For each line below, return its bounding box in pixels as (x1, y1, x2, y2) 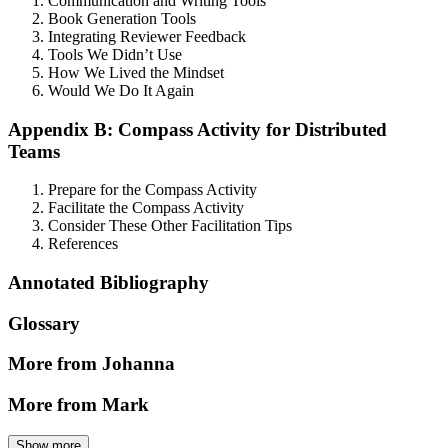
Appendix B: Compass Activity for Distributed (8, 118, 387, 140)
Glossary (8, 312, 80, 334)
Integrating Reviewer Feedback (48, 27, 246, 45)
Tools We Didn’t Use (48, 45, 182, 63)
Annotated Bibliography (8, 272, 209, 294)
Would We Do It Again (48, 81, 194, 99)
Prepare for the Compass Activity (48, 181, 257, 199)
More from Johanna (8, 353, 175, 375)
